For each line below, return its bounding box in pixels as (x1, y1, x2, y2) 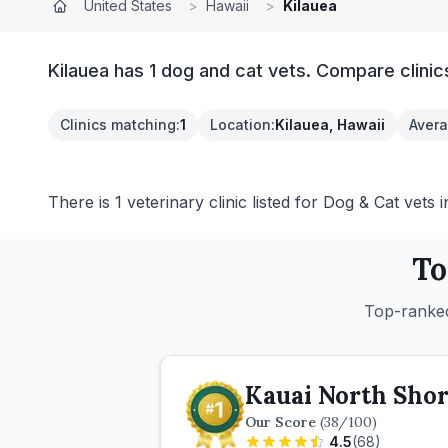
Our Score (245, 413, 320, 431)
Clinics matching (60, 116, 176, 133)
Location (210, 116, 271, 133)
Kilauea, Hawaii (275, 116, 385, 133)
